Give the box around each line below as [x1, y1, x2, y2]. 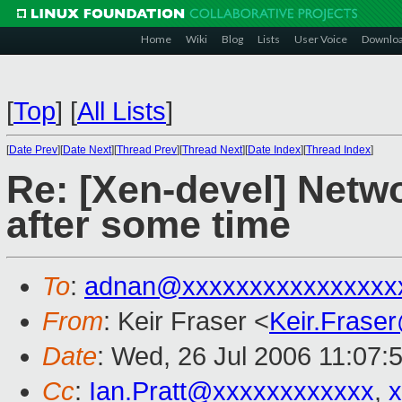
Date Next [63, 144, 111, 156]
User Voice [294, 32, 347, 46]
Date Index [248, 144, 301, 156]
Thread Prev [117, 144, 177, 156]
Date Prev [9, 144, 57, 156]
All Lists [77, 97, 166, 126]
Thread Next [182, 144, 242, 156]
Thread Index [306, 144, 371, 156]
